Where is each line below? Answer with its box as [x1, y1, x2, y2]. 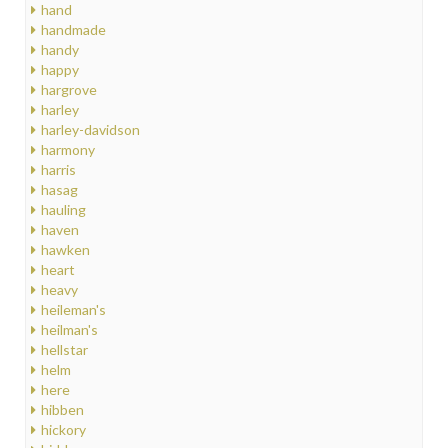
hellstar [41, 341, 88, 359]
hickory [41, 421, 86, 439]
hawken [41, 241, 90, 259]
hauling [41, 201, 86, 219]
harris [41, 161, 76, 179]
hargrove [41, 81, 97, 99]
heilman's [41, 321, 98, 339]
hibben [41, 401, 84, 419]
